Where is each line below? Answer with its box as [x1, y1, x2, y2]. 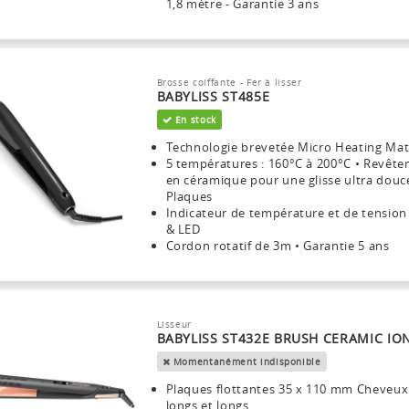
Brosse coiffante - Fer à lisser [156, 75, 302, 89]
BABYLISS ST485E [156, 87, 270, 105]
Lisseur [156, 317, 193, 330]
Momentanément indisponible [170, 354, 321, 368]
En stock [172, 112, 217, 126]
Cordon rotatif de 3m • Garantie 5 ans [165, 236, 390, 254]
